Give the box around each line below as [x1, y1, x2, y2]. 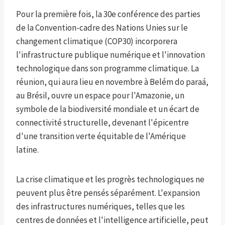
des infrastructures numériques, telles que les [16, 201, 185, 212]
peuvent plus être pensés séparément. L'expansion [16, 187, 200, 199]
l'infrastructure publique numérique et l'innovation [16, 49, 205, 61]
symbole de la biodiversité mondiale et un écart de [16, 103, 199, 115]
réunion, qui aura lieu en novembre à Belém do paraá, [16, 76, 208, 88]
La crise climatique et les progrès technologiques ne [16, 174, 204, 185]
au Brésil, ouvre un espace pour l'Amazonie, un [16, 90, 184, 101]
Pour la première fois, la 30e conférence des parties [16, 9, 200, 20]
